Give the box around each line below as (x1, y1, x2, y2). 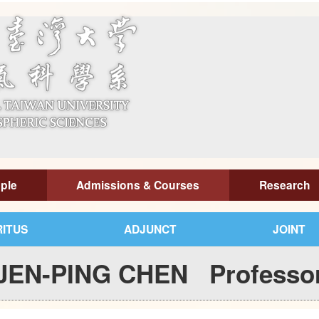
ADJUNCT (124, 221, 177, 237)
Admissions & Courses (76, 177, 200, 193)
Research (258, 177, 310, 193)
